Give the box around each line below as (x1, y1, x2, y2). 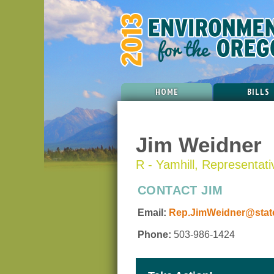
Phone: (138, 229, 171, 240)
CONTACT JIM (138, 183, 223, 198)
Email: (138, 207, 166, 218)
